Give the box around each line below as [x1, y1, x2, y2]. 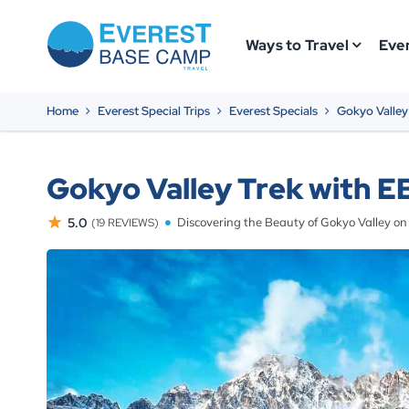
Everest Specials [229, 102, 318, 119]
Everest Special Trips [98, 102, 210, 119]
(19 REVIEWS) [91, 215, 159, 230]
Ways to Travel [246, 36, 349, 56]
